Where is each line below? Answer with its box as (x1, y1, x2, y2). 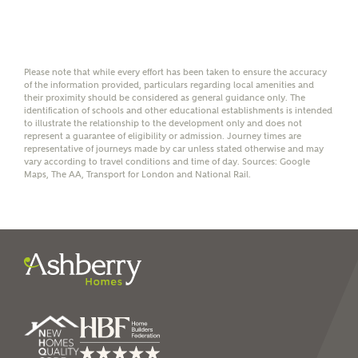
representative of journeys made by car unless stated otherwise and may (24, 144, 324, 154)
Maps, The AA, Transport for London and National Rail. (24, 169, 251, 180)
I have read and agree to (66, 117, 197, 130)
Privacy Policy (159, 133, 230, 147)
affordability (56, 16, 118, 30)
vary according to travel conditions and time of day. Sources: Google (24, 157, 310, 167)
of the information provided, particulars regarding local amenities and (24, 80, 314, 90)
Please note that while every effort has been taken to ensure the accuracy (24, 67, 327, 78)
